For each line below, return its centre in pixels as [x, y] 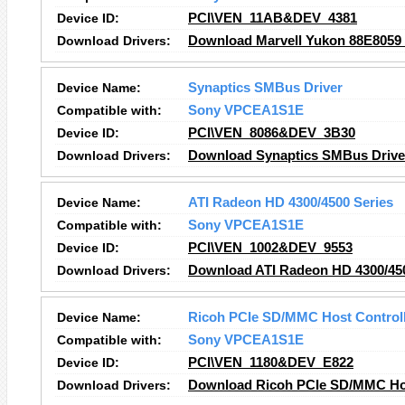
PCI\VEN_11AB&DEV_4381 [273, 18]
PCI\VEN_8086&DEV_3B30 [272, 133]
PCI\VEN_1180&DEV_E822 [271, 363]
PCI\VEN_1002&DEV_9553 [270, 248]
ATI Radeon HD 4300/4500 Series [291, 202]
